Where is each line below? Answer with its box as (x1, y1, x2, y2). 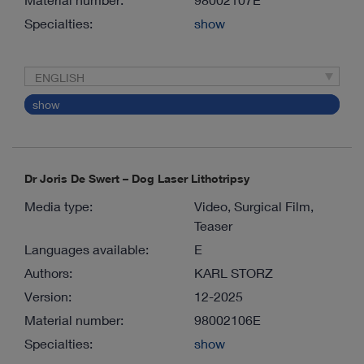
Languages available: (24, 241, 149, 258)
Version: (24, 288, 71, 305)
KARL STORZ (194, 265, 273, 281)
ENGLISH (35, 71, 84, 85)
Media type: (24, 198, 93, 214)
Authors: (24, 265, 72, 281)
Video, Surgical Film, (194, 198, 314, 214)
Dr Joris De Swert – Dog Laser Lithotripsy (24, 171, 249, 186)
